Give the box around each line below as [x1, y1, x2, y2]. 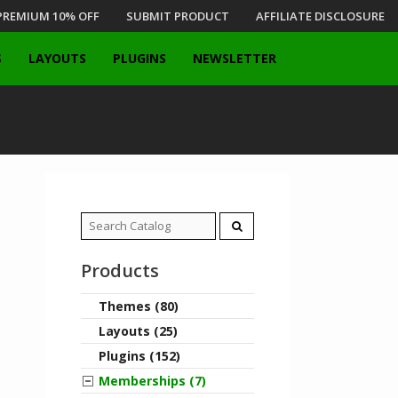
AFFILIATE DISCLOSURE [256, 8, 385, 24]
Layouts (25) [99, 322, 178, 339]
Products [81, 259, 159, 283]
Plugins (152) [99, 347, 180, 364]
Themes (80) [99, 298, 179, 314]
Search [81, 213, 120, 230]
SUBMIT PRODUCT [126, 8, 229, 24]
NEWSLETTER [193, 50, 276, 67]
